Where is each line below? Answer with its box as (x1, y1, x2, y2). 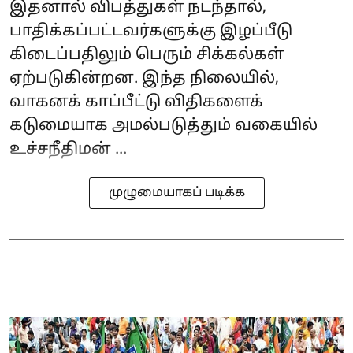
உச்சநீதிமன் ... (9, 140, 127, 160)
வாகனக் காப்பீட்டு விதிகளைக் (9, 93, 263, 113)
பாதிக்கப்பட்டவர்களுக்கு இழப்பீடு (9, 22, 292, 42)
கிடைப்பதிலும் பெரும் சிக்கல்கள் (9, 46, 284, 65)
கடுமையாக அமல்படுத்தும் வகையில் (9, 117, 318, 136)
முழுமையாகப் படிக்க (108, 185, 245, 202)
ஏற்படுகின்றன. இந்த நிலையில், (9, 69, 279, 89)
